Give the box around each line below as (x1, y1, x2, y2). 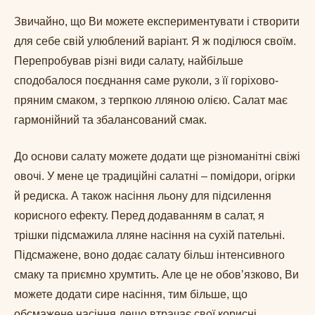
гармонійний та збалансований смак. (14, 114, 210, 127)
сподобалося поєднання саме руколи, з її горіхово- (14, 75, 278, 87)
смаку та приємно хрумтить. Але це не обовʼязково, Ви (14, 269, 299, 281)
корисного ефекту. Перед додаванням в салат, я (14, 210, 264, 222)
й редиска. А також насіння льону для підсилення (14, 190, 271, 202)
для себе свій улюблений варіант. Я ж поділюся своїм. (14, 35, 296, 48)
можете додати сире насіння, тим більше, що (14, 288, 247, 301)
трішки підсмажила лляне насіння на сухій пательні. (14, 229, 285, 242)
